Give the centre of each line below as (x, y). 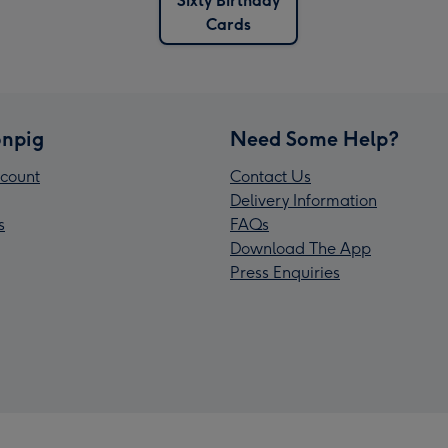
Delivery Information (303, 201)
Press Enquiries (285, 273)
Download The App (300, 249)
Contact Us (270, 177)
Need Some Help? (314, 139)
